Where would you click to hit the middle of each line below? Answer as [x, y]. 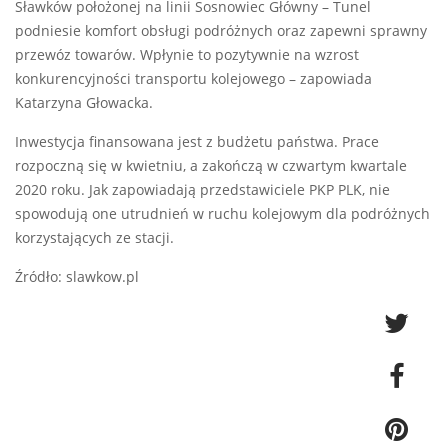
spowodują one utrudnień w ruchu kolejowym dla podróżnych [222, 213]
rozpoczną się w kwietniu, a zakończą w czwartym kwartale [211, 165]
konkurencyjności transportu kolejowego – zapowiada [193, 78]
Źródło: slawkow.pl [77, 276]
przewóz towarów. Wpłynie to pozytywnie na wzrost [187, 54]
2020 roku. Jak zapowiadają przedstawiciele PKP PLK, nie [202, 189]
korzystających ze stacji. [94, 237]
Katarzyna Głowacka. [84, 102]
